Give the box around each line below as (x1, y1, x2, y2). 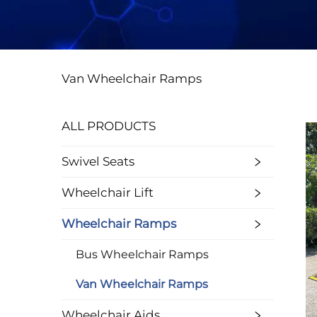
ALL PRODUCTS (62, 119, 156, 133)
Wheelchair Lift (62, 185, 154, 200)
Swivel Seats (62, 154, 134, 168)
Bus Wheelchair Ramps (76, 248, 209, 261)
